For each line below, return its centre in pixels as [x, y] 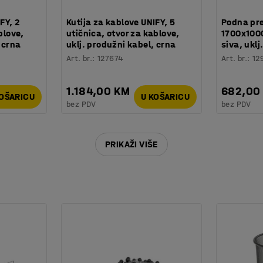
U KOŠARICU [165, 97]
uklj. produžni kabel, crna [121, 44]
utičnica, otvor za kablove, [123, 33]
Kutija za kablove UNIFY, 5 [121, 22]
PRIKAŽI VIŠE [131, 144]
